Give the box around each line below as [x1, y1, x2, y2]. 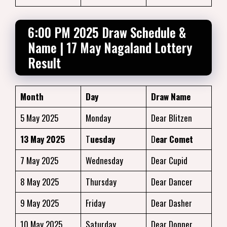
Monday [85, 111, 111, 124]
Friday [85, 196, 105, 209]
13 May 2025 [20, 132, 65, 145]
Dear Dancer [150, 175, 193, 188]
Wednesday [85, 154, 123, 167]
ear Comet [155, 132, 193, 145]
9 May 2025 [20, 196, 59, 209]
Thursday [85, 175, 117, 188]
